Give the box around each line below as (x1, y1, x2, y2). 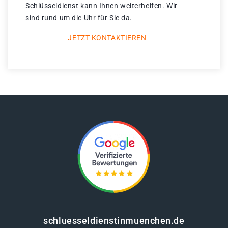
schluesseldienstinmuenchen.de (43, 215, 185, 226)
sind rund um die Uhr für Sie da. (25, 14, 132, 22)
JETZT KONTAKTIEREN (68, 34, 147, 42)
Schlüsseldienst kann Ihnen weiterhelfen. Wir (25, 2, 178, 10)
